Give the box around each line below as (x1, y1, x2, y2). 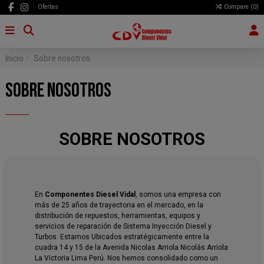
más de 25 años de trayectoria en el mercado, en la (35, 201, 203, 210)
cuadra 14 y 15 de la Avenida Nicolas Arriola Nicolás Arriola (35, 243, 228, 252)
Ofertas (37, 3, 58, 11)
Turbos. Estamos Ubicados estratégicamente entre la (35, 233, 209, 242)
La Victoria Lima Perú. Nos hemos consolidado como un (35, 254, 218, 263)
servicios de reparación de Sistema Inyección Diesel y (35, 222, 212, 231)
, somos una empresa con (136, 190, 221, 199)
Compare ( (223, 3, 253, 11)
